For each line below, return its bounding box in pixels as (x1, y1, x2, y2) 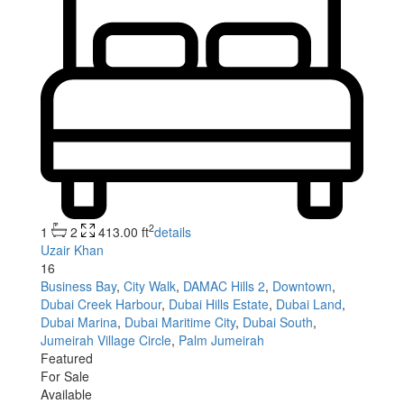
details (154, 222, 191, 241)
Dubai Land (276, 294, 342, 313)
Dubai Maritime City (124, 312, 235, 331)
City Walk (124, 276, 176, 295)
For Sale (41, 366, 89, 385)
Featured (41, 348, 93, 367)
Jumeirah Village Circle (41, 330, 171, 349)
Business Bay (41, 276, 116, 295)
